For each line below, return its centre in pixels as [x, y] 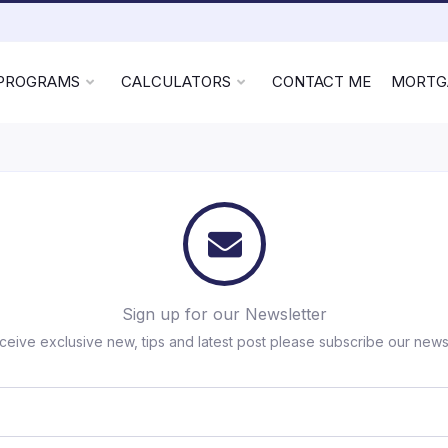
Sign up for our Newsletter [224, 314]
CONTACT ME [321, 81]
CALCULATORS [176, 81]
